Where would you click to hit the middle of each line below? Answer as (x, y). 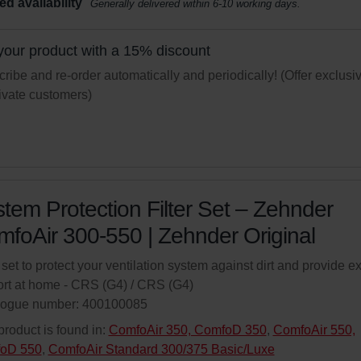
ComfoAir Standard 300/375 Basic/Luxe (161, 349)
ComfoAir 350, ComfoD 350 (187, 330)
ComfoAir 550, (314, 330)
